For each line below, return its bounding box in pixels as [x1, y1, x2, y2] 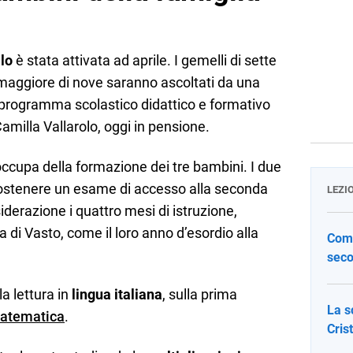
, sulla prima [162, 286, 237, 303]
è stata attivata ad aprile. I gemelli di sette [13, 52, 277, 69]
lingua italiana [72, 286, 162, 303]
